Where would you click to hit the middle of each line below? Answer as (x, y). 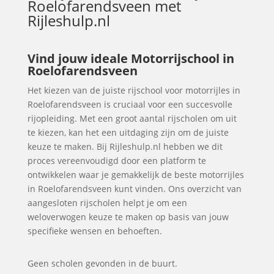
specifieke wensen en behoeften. (94, 231)
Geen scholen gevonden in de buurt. (102, 263)
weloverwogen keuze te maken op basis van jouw (128, 217)
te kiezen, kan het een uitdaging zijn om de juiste (128, 132)
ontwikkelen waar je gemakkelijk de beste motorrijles (135, 175)
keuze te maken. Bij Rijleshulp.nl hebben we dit (125, 146)
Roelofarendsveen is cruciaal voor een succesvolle (130, 104)
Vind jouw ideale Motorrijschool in (131, 58)
